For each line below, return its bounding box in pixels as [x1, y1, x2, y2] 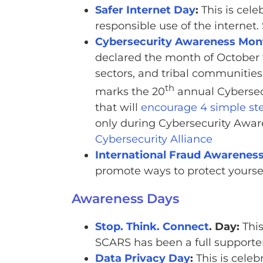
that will [95, 101, 141, 114]
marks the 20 [95, 85, 165, 99]
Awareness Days [71, 191, 179, 207]
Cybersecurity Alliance [95, 133, 213, 146]
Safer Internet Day [95, 4, 195, 17]
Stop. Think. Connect [95, 220, 209, 234]
